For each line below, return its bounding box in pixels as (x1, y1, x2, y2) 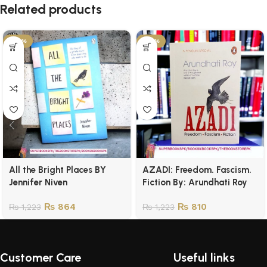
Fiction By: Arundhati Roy (142, 177, 247, 188)
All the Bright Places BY (9, 164, 106, 175)
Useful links (173, 250, 235, 265)
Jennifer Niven (9, 177, 67, 188)
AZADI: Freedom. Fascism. (142, 164, 252, 175)
